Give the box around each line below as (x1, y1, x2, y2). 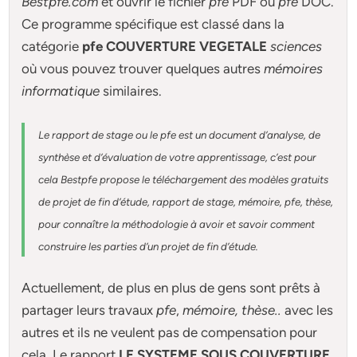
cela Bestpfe (38, 172, 100, 186)
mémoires (264, 61, 324, 76)
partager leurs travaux (22, 302, 157, 318)
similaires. (100, 83, 163, 99)
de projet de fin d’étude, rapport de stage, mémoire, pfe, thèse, (38, 194, 334, 208)
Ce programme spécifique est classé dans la (22, 16, 285, 32)
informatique (22, 83, 100, 99)
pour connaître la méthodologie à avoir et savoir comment (38, 217, 316, 230)
